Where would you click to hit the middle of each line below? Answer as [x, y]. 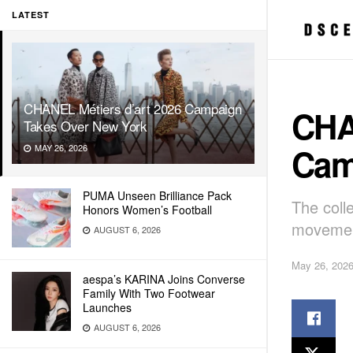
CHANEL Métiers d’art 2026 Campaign [133, 108]
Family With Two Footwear [149, 293]
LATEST [31, 15]
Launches [107, 307]
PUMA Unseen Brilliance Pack [157, 195]
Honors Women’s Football [147, 210]
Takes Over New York [85, 126]
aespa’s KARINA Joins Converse [164, 279]
